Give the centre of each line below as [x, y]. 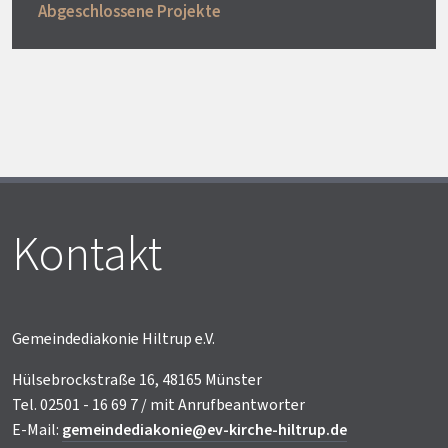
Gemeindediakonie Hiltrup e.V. [113, 338]
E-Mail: [37, 429]
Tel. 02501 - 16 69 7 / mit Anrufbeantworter [158, 404]
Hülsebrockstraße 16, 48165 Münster [137, 379]
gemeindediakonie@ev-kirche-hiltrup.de [204, 429]
